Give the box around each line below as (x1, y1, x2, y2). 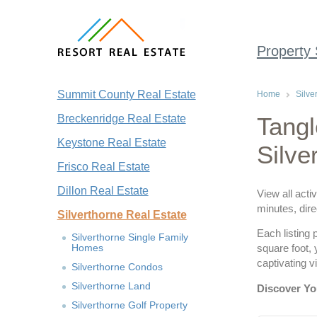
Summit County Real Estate (57, 88, 196, 100)
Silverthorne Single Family (71, 231, 188, 243)
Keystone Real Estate (57, 137, 166, 149)
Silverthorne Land (71, 280, 151, 292)
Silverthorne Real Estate (57, 209, 187, 221)
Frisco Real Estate (57, 161, 150, 173)
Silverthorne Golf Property (71, 299, 188, 311)
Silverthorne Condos (71, 261, 163, 272)
